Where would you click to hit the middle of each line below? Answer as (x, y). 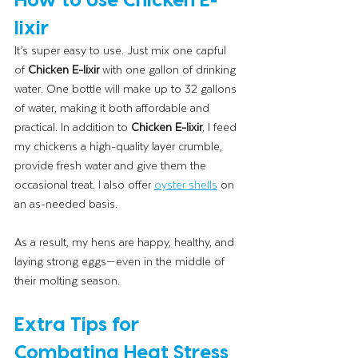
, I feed (221, 127)
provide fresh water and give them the (112, 165)
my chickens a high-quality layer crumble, (120, 146)
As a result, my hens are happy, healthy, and (126, 242)
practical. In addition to (73, 127)
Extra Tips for (79, 324)
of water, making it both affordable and (113, 108)
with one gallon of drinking (169, 70)
